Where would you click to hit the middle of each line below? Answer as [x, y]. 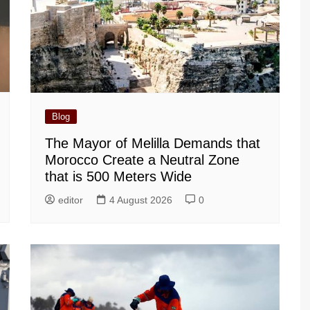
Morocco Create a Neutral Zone [142, 159]
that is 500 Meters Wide [118, 176]
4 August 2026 [141, 200]
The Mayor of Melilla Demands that [153, 143]
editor [71, 200]
